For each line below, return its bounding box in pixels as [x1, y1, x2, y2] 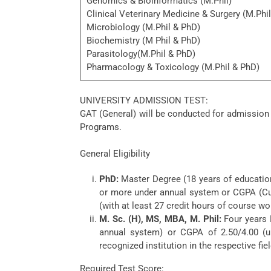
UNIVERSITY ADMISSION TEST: [80, 95, 208, 106]
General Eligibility [80, 148, 150, 159]
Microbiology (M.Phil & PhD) [87, 22, 200, 33]
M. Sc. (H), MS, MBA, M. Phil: [99, 214, 221, 224]
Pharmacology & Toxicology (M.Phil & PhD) [87, 62, 260, 73]
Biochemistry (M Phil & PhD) [87, 35, 200, 46]
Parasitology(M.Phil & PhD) [87, 48, 195, 59]
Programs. [80, 122, 122, 132]
